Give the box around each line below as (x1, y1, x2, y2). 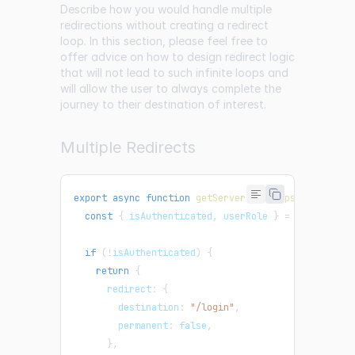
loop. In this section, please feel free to (60, 34, 268, 48)
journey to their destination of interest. (60, 97, 266, 112)
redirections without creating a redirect (60, 18, 269, 32)
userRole (218, 210, 273, 223)
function (146, 192, 190, 205)
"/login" (190, 301, 235, 315)
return (96, 265, 129, 278)
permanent (74, 319, 168, 333)
